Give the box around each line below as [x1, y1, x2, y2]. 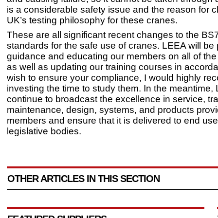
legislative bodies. [7, 126, 81, 136]
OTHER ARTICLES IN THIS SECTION [7, 173, 160, 184]
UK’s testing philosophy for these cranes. [7, 15, 178, 25]
